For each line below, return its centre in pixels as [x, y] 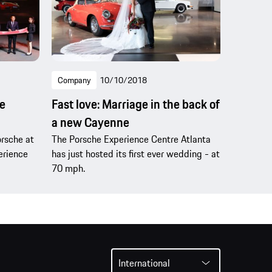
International [144, 263]
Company [74, 80]
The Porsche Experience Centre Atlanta [131, 139]
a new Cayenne [90, 122]
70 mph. [68, 168]
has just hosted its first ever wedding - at [135, 153]
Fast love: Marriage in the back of [135, 104]
